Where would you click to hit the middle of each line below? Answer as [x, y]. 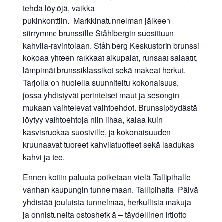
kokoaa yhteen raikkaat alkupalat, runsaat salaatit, [110, 58]
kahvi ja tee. [44, 157]
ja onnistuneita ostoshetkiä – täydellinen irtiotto [105, 215]
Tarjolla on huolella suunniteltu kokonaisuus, [101, 83]
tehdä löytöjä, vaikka [58, 8]
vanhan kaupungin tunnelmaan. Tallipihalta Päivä [110, 190]
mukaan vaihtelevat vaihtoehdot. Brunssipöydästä [110, 108]
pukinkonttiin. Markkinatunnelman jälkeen [96, 21]
